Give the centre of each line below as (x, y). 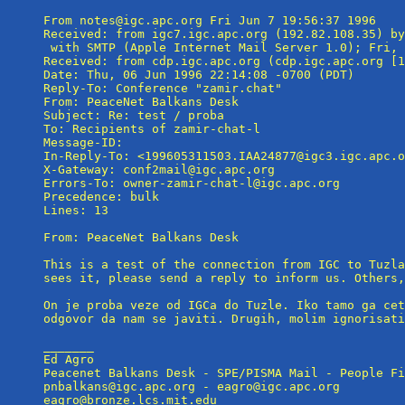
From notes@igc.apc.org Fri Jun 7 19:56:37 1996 (210, 20)
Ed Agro (69, 359)
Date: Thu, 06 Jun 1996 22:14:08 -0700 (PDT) (199, 74)
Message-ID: (87, 142)
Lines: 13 (76, 210)
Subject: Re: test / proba (134, 115)
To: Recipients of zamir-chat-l (155, 128)
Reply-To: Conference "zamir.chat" (166, 88)
